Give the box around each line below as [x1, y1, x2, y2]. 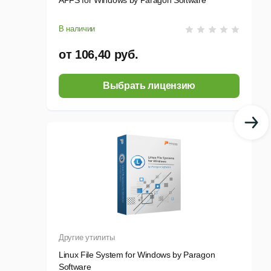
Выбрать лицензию [103, 80, 195, 91]
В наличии [59, 24, 96, 34]
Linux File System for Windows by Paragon [59, 250, 215, 260]
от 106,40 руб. [59, 48, 139, 62]
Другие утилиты [59, 233, 115, 243]
